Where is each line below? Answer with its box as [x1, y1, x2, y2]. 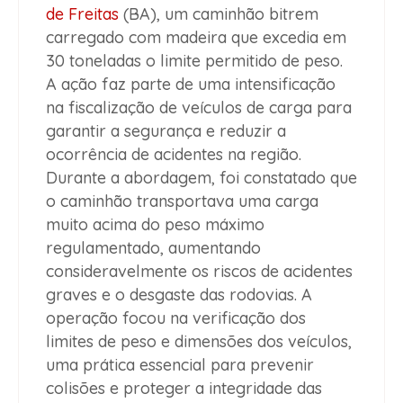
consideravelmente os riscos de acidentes [46, 261, 353, 282]
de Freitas [46, 4, 119, 25]
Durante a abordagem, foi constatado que [46, 167, 357, 189]
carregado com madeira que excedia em [46, 27, 346, 49]
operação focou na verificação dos [46, 308, 306, 329]
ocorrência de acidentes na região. [46, 144, 301, 166]
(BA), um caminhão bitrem [119, 4, 318, 25]
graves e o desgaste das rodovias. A [46, 284, 312, 306]
